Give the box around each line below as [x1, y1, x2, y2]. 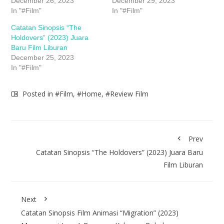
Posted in [20, 89, 55, 99]
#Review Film [105, 89, 149, 99]
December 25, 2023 [11, 53, 74, 62]
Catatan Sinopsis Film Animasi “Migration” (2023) [21, 208, 179, 218]
